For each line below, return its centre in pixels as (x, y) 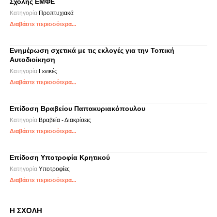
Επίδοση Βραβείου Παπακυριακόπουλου (77, 108)
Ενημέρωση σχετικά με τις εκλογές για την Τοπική (92, 50)
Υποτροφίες (54, 169)
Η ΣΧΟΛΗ (26, 210)
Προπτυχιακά (56, 13)
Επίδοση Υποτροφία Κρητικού (60, 157)
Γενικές (48, 71)
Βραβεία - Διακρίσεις (65, 120)
